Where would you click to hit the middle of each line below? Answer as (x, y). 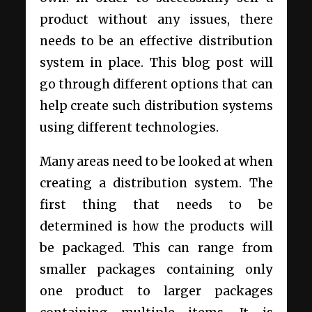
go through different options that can (156, 85)
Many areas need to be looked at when (156, 162)
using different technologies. (129, 128)
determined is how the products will (156, 227)
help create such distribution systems (156, 106)
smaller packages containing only (156, 270)
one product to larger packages (156, 291)
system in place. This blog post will (156, 63)
